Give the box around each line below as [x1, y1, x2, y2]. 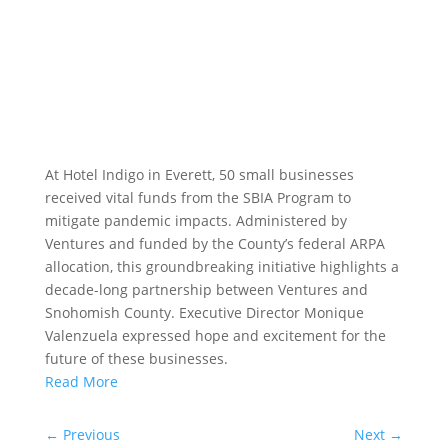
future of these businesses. [44, 349, 228, 368]
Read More [44, 372, 118, 391]
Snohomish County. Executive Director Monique [44, 303, 364, 322]
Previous [62, 425, 120, 444]
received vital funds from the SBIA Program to [44, 188, 351, 207]
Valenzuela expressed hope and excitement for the [44, 326, 386, 345]
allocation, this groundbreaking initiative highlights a [44, 257, 399, 276]
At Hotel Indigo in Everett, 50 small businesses [44, 165, 354, 184]
